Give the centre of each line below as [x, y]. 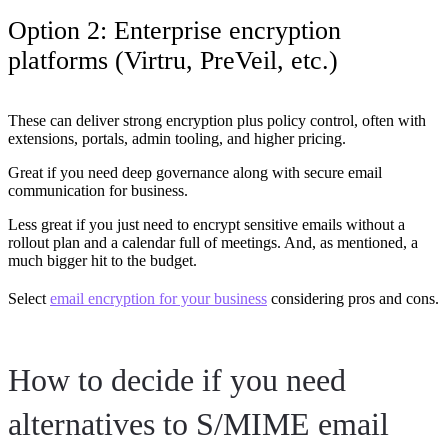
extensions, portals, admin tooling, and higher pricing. [177, 138]
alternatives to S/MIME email [198, 423]
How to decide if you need [177, 379]
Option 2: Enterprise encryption [174, 30]
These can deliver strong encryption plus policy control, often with [217, 120]
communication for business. [98, 190]
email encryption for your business [158, 298]
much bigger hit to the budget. [102, 260]
